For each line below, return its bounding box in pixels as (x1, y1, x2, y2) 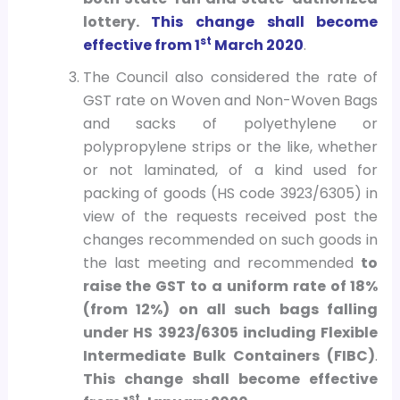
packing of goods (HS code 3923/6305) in (82, 183, 379, 204)
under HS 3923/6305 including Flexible (82, 322, 379, 344)
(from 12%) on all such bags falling (82, 299, 379, 321)
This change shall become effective (82, 369, 379, 390)
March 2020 (211, 35, 304, 56)
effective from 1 (82, 35, 200, 56)
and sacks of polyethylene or (82, 113, 379, 135)
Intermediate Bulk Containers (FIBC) (82, 346, 376, 367)
